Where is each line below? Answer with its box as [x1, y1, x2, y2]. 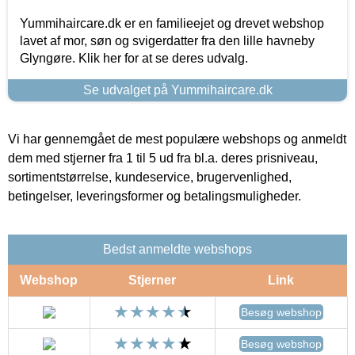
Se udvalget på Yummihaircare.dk [82, 82, 273, 97]
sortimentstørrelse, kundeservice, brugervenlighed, [8, 170, 292, 184]
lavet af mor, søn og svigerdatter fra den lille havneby [20, 33, 315, 48]
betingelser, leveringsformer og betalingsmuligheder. [8, 189, 301, 203]
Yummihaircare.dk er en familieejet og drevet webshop [20, 16, 324, 30]
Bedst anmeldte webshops [103, 242, 252, 256]
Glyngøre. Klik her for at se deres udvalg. [20, 51, 248, 65]
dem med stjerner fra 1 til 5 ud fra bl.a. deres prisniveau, [8, 151, 318, 165]
